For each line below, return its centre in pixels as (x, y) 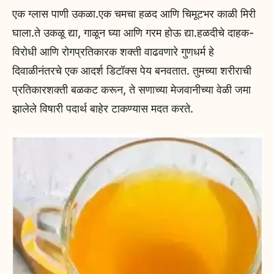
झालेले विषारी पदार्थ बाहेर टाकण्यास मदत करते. (103, 109)
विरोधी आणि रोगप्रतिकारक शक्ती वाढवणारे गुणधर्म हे (113, 52)
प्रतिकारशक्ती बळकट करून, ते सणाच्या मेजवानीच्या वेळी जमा (131, 90)
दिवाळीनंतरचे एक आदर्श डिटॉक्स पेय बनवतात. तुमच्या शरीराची (132, 71)
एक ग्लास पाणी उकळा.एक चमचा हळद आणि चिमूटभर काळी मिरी (134, 14)
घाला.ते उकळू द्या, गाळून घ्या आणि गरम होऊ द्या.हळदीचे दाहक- (133, 33)
